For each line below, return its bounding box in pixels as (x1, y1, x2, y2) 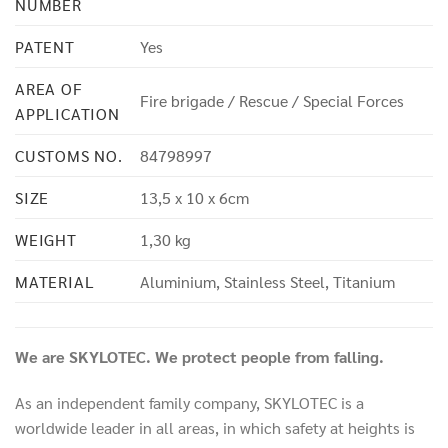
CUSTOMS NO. (15, 145, 123, 167)
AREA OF (15, 78, 83, 100)
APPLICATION (15, 103, 120, 125)
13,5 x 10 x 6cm (140, 187, 249, 209)
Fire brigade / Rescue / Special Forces (140, 90, 404, 112)
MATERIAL (15, 271, 95, 293)
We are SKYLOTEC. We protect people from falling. (15, 346, 384, 368)
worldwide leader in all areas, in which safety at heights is (15, 417, 415, 439)
